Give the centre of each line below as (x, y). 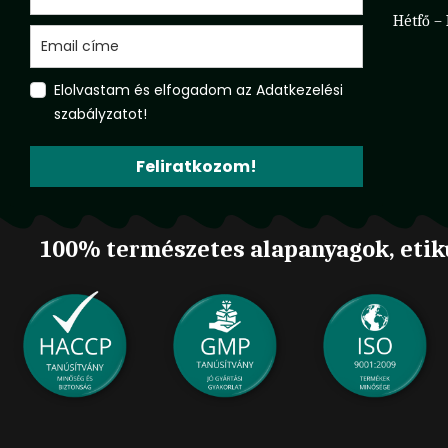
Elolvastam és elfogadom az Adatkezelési (199, 89)
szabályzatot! (101, 113)
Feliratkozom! (197, 166)
